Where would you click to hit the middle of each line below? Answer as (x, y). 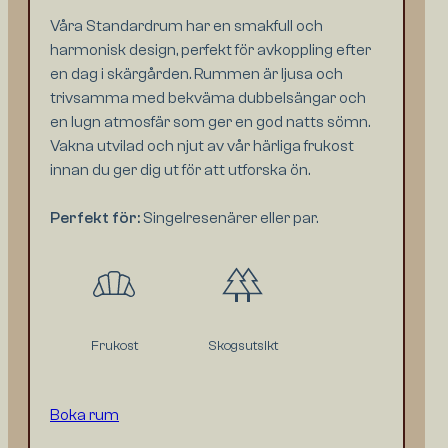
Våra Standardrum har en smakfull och (186, 26)
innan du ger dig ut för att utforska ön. (180, 170)
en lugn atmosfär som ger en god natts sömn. (210, 122)
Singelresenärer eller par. (229, 218)
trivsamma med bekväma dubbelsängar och (208, 98)
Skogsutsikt (242, 346)
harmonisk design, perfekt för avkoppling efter (210, 50)
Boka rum (84, 415)
